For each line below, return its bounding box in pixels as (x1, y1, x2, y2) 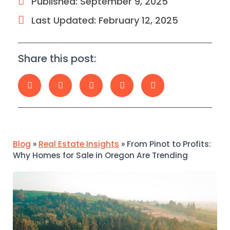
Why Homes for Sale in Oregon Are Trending (13, 149, 190, 161)
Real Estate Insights (39, 138, 119, 149)
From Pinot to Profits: (127, 138, 211, 149)
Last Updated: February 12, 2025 (31, 13, 178, 27)
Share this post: (18, 51, 96, 66)
